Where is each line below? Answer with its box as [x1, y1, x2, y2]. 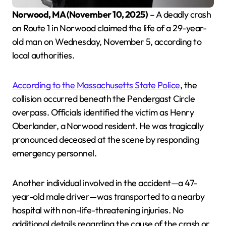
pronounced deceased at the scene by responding [12, 134, 199, 146]
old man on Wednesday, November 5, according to [12, 36, 202, 48]
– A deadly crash [148, 9, 211, 21]
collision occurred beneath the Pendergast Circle [12, 93, 195, 105]
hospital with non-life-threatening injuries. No [12, 204, 184, 216]
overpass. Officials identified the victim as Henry [12, 106, 194, 119]
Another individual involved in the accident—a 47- [12, 177, 197, 189]
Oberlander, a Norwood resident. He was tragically [12, 120, 204, 132]
